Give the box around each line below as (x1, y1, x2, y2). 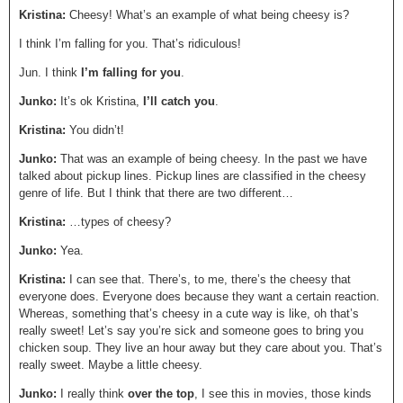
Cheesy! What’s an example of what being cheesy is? (69, 8, 349, 22)
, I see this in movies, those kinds (194, 387, 372, 400)
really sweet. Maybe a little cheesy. (19, 358, 202, 372)
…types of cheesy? (69, 215, 171, 228)
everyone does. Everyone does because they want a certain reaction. (19, 290, 380, 303)
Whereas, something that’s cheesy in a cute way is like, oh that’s (19, 307, 359, 320)
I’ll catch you (143, 94, 215, 108)
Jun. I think (19, 66, 81, 79)
